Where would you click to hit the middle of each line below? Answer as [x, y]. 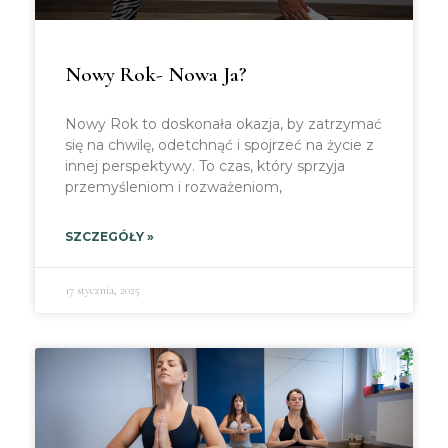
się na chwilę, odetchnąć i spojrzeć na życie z [219, 145]
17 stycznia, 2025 [102, 290]
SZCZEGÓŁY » [109, 236]
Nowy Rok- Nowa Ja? [155, 74]
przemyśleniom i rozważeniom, [173, 187]
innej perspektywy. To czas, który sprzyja [205, 166]
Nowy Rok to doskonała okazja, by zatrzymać [223, 124]
